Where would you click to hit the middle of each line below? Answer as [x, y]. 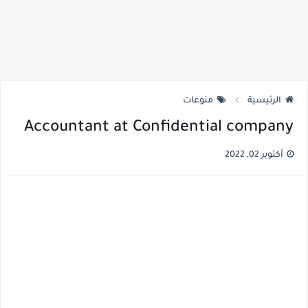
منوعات [198, 101]
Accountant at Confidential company [159, 128]
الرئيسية [264, 101]
